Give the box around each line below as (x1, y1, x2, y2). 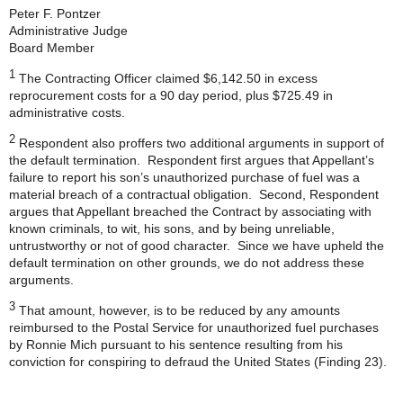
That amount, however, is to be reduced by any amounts (15, 303, 340, 318)
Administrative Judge (9, 23, 128, 38)
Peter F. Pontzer (9, 6, 101, 21)
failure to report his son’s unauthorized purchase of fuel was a (9, 170, 360, 184)
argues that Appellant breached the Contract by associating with (9, 204, 372, 219)
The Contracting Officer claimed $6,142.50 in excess (15, 71, 318, 85)
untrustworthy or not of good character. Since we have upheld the (9, 238, 384, 253)
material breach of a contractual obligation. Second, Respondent (9, 187, 379, 201)
